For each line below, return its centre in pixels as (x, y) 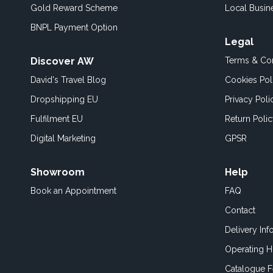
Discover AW (62, 61)
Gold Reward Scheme (74, 8)
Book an (48, 191)
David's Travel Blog (68, 80)
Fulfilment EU (57, 119)
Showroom (58, 172)
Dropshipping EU (64, 99)
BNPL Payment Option (74, 27)
